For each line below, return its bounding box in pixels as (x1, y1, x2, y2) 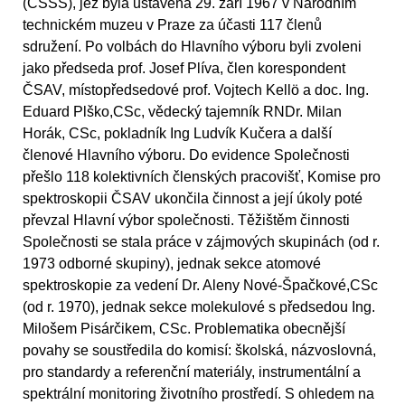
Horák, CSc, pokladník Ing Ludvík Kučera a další (23, 125, 332, 141)
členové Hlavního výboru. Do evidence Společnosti (23, 146, 350, 163)
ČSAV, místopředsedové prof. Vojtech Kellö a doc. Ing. (23, 81, 369, 98)
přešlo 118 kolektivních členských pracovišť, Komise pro (23, 168, 381, 184)
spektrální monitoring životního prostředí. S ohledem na (23, 385, 374, 401)
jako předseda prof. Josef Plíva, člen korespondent (23, 60, 345, 76)
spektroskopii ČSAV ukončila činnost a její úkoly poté (23, 190, 363, 206)
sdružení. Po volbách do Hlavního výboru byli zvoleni (23, 38, 362, 54)
